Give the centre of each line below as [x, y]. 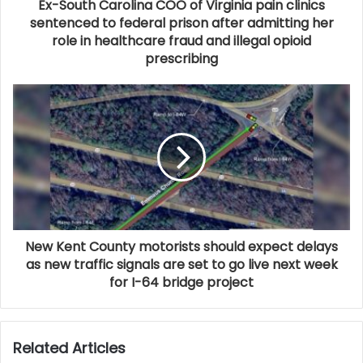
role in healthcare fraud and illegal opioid [181, 41]
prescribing [181, 59]
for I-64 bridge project [181, 282]
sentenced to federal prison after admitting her [181, 23]
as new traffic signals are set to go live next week [181, 265]
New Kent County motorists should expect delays [181, 247]
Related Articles [69, 348]
